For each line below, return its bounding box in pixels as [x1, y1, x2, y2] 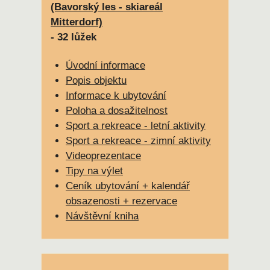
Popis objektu [66, 74, 127, 86]
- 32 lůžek [51, 31, 96, 43]
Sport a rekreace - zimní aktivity [66, 134, 211, 146]
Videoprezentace [66, 149, 141, 162]
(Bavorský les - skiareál [51, 1, 163, 13]
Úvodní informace [66, 59, 145, 71]
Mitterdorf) [51, 16, 102, 28]
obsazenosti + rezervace [66, 195, 177, 207]
